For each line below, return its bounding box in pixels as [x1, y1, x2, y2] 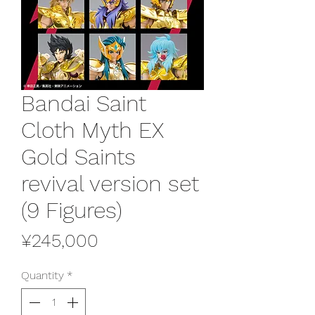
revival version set [21, 169, 199, 197]
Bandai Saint [21, 89, 146, 117]
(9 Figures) [21, 196, 122, 224]
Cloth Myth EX [21, 116, 164, 143]
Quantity [21, 268, 64, 282]
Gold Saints [21, 143, 136, 170]
